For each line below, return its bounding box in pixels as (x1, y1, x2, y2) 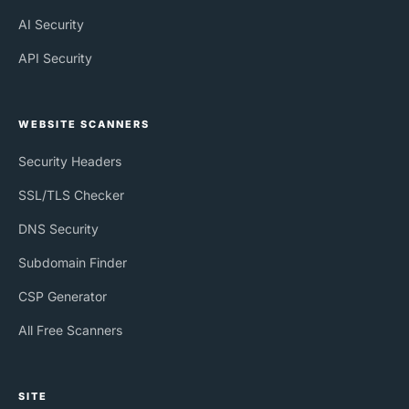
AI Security (18, 16, 84, 32)
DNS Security (18, 220, 99, 236)
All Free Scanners (18, 321, 122, 338)
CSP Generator (18, 288, 107, 304)
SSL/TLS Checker (18, 186, 124, 203)
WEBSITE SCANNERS (18, 117, 150, 131)
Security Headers (18, 152, 121, 169)
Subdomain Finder (18, 254, 127, 270)
